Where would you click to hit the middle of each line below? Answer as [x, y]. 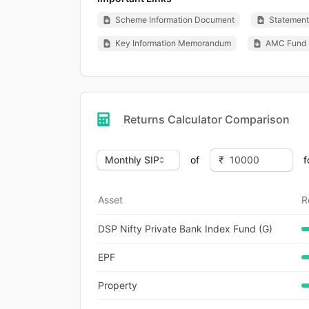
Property [118, 285]
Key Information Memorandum [173, 43]
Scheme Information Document [175, 19]
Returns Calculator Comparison [207, 119]
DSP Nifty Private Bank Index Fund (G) [185, 228]
